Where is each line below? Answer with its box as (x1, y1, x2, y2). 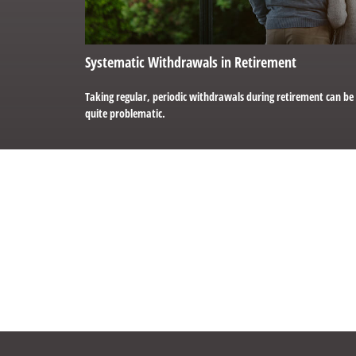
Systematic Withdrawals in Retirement (85, 52, 296, 72)
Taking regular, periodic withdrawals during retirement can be (85, 88, 354, 104)
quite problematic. (85, 105, 165, 121)
